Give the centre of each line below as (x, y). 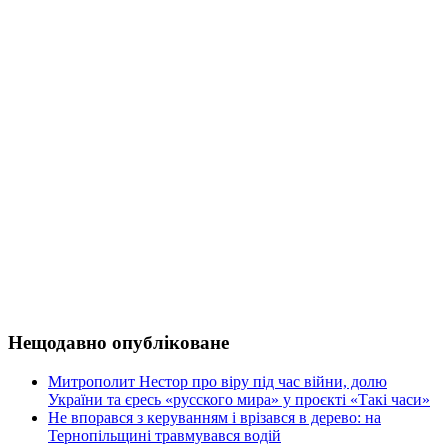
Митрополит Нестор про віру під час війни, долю (217, 381)
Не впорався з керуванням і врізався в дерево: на (214, 417)
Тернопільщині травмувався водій (164, 435)
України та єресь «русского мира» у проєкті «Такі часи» (239, 399)
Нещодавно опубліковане (118, 343)
